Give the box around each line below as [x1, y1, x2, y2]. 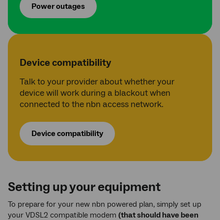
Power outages [31, 1, 85, 11]
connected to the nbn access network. [20, 99, 164, 110]
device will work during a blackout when [20, 87, 170, 99]
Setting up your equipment [8, 179, 161, 195]
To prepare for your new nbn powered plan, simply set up [8, 199, 201, 209]
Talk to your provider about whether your [20, 76, 174, 87]
